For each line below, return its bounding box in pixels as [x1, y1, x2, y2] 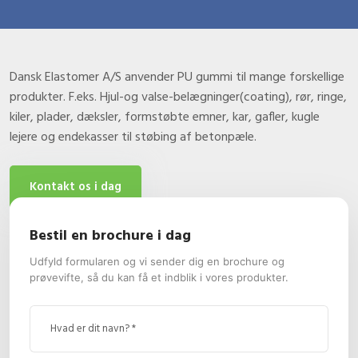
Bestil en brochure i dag [29, 225, 191, 249]
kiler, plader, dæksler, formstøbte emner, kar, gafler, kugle [10, 107, 320, 129]
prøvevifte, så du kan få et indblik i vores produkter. [29, 271, 288, 284]
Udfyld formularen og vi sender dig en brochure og [29, 255, 284, 268]
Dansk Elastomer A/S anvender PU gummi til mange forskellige [10, 67, 345, 89]
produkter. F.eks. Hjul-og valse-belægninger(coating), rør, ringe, [10, 87, 348, 109]
